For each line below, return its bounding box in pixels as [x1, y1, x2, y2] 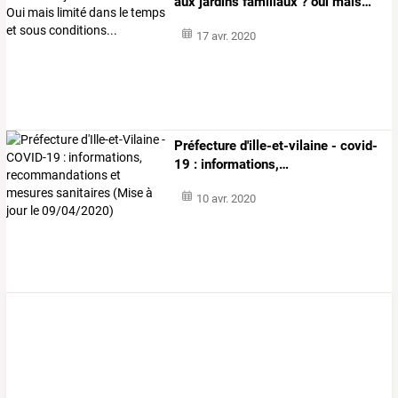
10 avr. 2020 [195, 192, 256, 206]
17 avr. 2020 [195, 28, 256, 43]
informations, [197, 156, 280, 173]
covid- [337, 138, 378, 155]
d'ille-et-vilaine [236, 138, 329, 155]
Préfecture [174, 138, 237, 155]
